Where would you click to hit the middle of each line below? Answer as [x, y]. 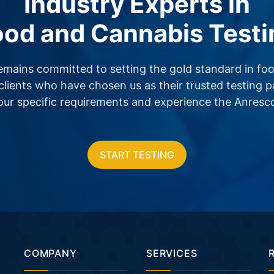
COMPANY [50, 253]
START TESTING [137, 155]
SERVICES [172, 253]
